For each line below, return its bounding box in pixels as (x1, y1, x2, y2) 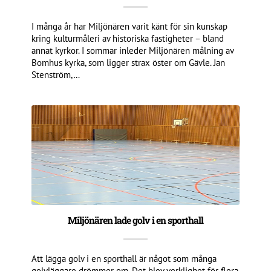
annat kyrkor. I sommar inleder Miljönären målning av (31, 44, 234, 56)
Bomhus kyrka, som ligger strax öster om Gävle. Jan (31, 56, 226, 68)
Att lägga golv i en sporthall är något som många (31, 252, 217, 264)
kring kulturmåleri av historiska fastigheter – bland (31, 32, 224, 44)
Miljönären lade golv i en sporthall (67, 214, 203, 226)
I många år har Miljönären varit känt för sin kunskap (31, 20, 228, 32)
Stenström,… (31, 68, 80, 80)
